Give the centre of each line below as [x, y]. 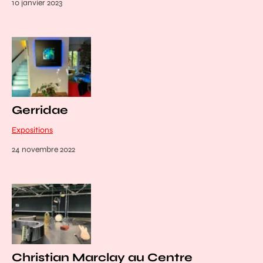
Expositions [32, 130]
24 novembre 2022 [43, 149]
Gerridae [40, 110]
